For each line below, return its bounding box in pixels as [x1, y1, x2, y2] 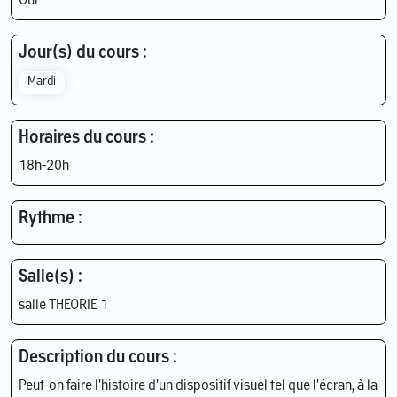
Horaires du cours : [19, 128, 154, 147]
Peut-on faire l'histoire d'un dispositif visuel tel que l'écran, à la [19, 378, 378, 393]
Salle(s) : [19, 268, 82, 286]
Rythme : [19, 209, 82, 228]
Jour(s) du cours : [19, 43, 147, 62]
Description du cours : [19, 348, 177, 367]
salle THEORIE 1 [19, 298, 108, 313]
